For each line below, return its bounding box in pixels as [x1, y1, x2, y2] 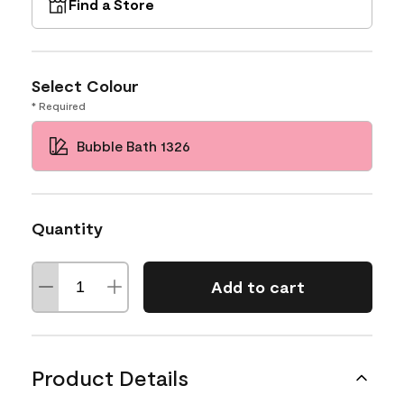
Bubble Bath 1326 [77, 136, 190, 154]
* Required [32, 98, 86, 112]
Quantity [32, 217, 103, 238]
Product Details [32, 363, 188, 390]
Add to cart [210, 277, 305, 297]
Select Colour [32, 75, 139, 96]
